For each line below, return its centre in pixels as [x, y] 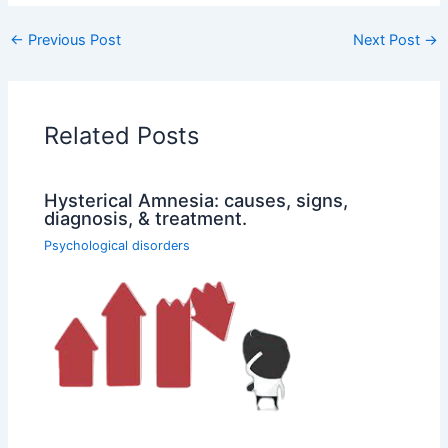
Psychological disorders [117, 246]
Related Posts [122, 136]
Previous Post [72, 39]
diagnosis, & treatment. [146, 217]
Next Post [389, 39]
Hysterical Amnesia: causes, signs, [196, 199]
